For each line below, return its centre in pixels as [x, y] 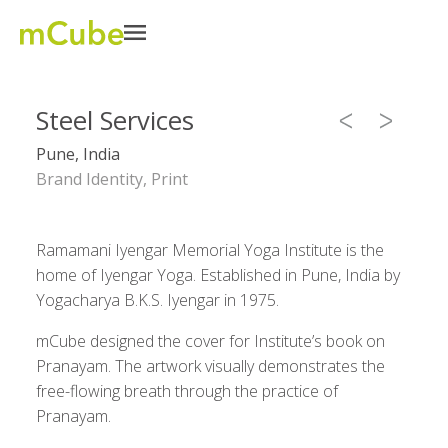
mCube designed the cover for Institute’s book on [210, 341]
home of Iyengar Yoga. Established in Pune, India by [217, 275]
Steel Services [114, 120]
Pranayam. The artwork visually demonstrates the [210, 366]
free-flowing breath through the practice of [186, 391]
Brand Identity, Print [111, 179]
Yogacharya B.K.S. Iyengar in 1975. [157, 300]
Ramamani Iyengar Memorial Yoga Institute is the [209, 250]
